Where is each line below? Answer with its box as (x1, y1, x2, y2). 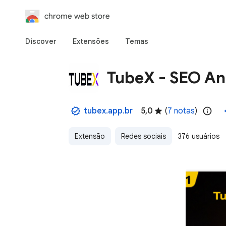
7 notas (167, 106, 195, 116)
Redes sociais (121, 132, 166, 141)
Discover (25, 37, 56, 46)
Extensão (75, 132, 105, 141)
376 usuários (178, 132, 219, 141)
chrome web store (44, 11, 110, 21)
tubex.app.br (84, 106, 133, 116)
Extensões (73, 37, 109, 46)
